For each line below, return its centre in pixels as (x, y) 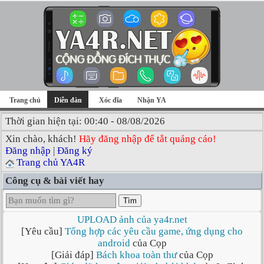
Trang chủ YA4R (51, 162)
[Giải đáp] (73, 255)
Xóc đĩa (110, 100)
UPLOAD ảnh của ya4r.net (132, 220)
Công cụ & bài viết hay (55, 181)
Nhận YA (152, 100)
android (114, 243)
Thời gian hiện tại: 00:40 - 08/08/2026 (85, 121)
